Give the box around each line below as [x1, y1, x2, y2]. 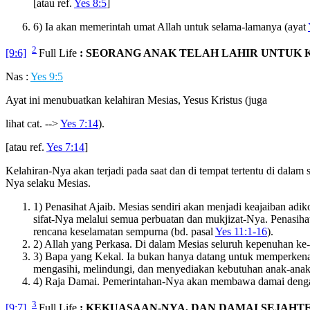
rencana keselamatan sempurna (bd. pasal [33, 226, 215, 238]
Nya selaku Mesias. [6, 177, 91, 190]
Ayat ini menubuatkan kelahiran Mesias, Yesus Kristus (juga [6, 94, 267, 107]
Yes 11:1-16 [215, 226, 267, 238]
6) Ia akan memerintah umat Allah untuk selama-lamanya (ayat [33, 20, 308, 33]
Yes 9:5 [30, 71, 63, 83]
